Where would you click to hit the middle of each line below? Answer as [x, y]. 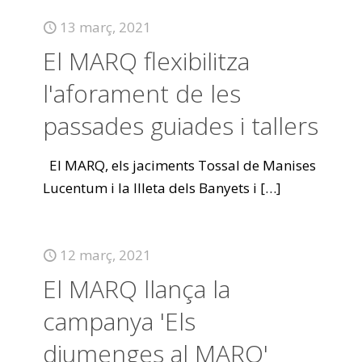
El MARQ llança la [137, 289]
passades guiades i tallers [181, 126]
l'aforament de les [142, 93]
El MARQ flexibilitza [146, 61]
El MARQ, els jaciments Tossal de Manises [179, 165]
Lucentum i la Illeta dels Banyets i [150, 188]
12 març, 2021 [105, 255]
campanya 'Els [119, 321]
